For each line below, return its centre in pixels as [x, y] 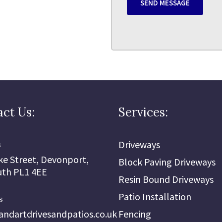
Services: [143, 112]
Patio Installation [155, 196]
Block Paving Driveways [167, 162]
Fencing [135, 214]
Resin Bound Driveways [166, 179]
